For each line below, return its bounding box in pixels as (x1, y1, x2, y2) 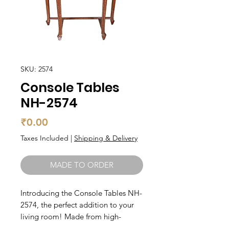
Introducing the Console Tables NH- (20, 188, 142, 198)
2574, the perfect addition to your (20, 200, 134, 210)
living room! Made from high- (20, 212, 121, 221)
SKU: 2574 (20, 64, 53, 74)
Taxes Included (20, 133, 68, 143)
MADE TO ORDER (50, 160, 113, 170)
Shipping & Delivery (74, 133, 138, 143)
